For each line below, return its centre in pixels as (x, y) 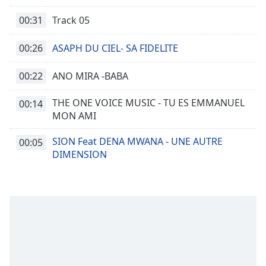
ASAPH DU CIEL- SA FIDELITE (115, 48)
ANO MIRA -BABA (90, 76)
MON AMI (74, 116)
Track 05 (71, 20)
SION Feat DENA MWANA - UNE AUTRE (137, 141)
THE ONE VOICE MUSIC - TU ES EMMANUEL (148, 103)
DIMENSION (80, 154)
